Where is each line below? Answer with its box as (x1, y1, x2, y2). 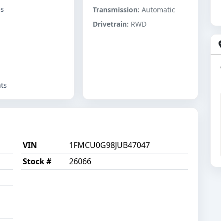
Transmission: (93, 5, 140, 15)
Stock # (23, 156, 51, 167)
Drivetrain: (93, 19, 129, 29)
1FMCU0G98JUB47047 (69, 140, 150, 151)
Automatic (140, 5, 176, 15)
